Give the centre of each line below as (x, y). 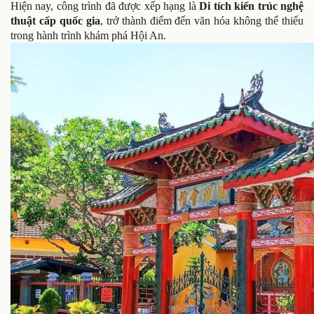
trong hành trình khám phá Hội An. (88, 35)
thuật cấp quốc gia (55, 21)
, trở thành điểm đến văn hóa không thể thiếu (202, 21)
